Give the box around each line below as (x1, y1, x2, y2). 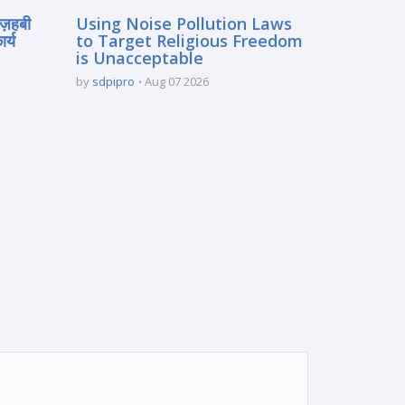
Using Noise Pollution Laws (75, 12, 292, 34)
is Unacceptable (75, 46, 203, 69)
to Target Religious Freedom (75, 29, 303, 52)
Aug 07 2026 (144, 72, 209, 89)
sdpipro (91, 72, 135, 89)
